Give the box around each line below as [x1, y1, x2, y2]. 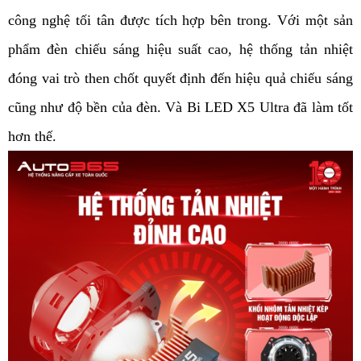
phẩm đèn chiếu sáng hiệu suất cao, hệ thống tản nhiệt [8, 41, 353, 58]
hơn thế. [8, 128, 56, 145]
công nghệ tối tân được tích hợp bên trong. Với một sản [8, 12, 353, 29]
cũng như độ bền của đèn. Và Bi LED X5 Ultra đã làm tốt [8, 99, 353, 116]
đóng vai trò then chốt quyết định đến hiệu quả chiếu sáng [8, 70, 353, 87]
